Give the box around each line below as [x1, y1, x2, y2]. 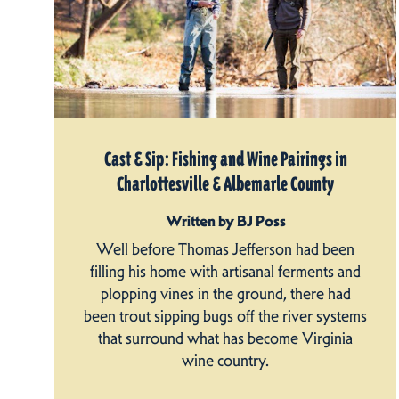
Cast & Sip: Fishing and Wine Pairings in [103, 147, 347, 171]
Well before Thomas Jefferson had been [96, 239, 354, 259]
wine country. [182, 350, 269, 370]
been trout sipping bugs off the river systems [84, 305, 367, 326]
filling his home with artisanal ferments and [90, 261, 361, 281]
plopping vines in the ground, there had [100, 283, 351, 304]
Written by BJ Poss [165, 211, 286, 230]
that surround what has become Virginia [98, 328, 353, 348]
